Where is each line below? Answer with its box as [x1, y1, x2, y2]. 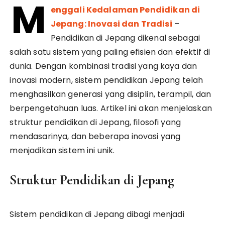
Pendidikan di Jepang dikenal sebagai [50, 32, 200, 44]
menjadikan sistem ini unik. [10, 145, 115, 156]
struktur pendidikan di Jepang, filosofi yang [10, 117, 181, 128]
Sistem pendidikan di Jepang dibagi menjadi [10, 208, 184, 220]
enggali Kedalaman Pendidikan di [50, 4, 200, 16]
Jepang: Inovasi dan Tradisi [50, 18, 172, 30]
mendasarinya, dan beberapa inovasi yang [10, 131, 181, 142]
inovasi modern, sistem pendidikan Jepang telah [10, 74, 203, 86]
